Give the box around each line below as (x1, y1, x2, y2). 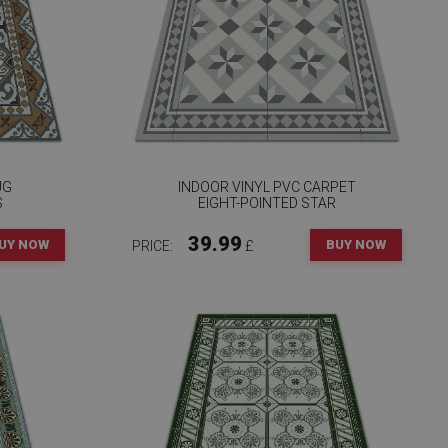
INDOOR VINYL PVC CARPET (177, 179, 356, 195)
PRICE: (131, 238, 176, 254)
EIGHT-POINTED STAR (197, 195, 336, 211)
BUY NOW (325, 237, 386, 252)
